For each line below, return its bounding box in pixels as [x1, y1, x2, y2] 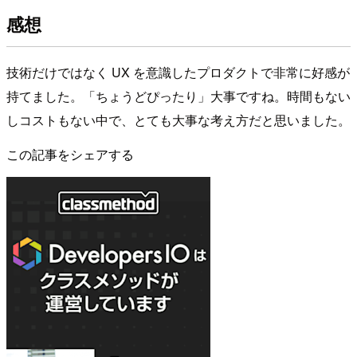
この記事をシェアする [6, 145, 134, 164]
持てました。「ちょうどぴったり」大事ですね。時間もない [6, 87, 351, 106]
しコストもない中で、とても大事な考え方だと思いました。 [6, 111, 351, 130]
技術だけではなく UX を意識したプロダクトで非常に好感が [6, 63, 350, 82]
